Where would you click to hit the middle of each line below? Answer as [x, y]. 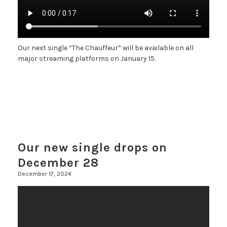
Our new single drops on [92, 147]
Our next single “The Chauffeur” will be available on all [106, 48]
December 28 [58, 162]
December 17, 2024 [45, 174]
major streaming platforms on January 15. [87, 58]
